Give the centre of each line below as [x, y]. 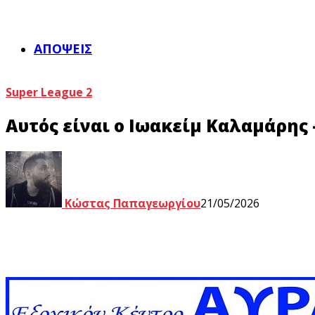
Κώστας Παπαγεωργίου [131, 203]
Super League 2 [49, 92]
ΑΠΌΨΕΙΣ [63, 49]
